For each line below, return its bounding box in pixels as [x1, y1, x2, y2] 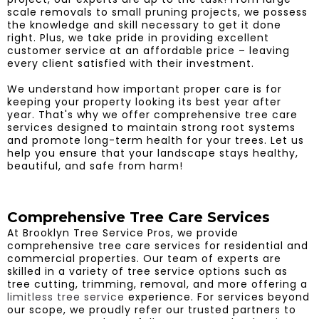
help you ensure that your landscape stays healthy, [7, 145, 298, 160]
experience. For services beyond [125, 289, 310, 304]
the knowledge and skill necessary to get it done [7, 17, 281, 32]
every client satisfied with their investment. [7, 56, 254, 70]
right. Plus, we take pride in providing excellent [7, 30, 269, 45]
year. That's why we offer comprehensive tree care [7, 107, 298, 122]
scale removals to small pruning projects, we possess [7, 4, 308, 19]
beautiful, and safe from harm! [7, 158, 183, 173]
